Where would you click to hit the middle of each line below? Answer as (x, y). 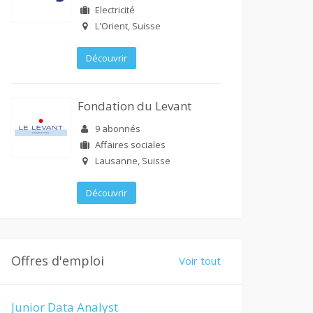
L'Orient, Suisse (128, 26)
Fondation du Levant (134, 106)
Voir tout (200, 261)
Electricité (115, 10)
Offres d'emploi (58, 261)
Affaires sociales (130, 145)
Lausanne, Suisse (133, 161)
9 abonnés (118, 129)
